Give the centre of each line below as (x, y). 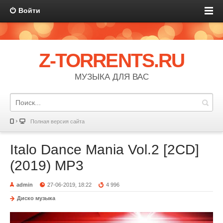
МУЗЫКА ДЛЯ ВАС (111, 77)
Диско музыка (36, 198)
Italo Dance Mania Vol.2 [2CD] (105, 150)
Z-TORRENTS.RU (111, 60)
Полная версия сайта (57, 121)
